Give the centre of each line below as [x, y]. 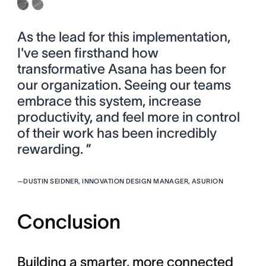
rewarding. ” [54, 149]
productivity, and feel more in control [128, 117]
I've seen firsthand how [88, 53]
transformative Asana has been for [121, 69]
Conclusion [69, 221]
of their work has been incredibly [117, 133]
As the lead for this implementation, [123, 37]
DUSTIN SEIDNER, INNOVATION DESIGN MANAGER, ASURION [123, 181]
